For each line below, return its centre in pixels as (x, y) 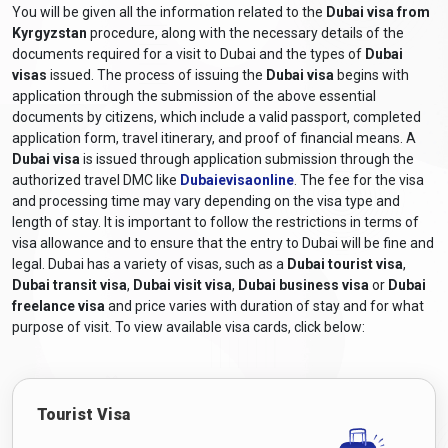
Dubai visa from (378, 11)
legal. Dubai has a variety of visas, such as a (149, 263)
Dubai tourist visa (345, 263)
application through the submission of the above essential (194, 95)
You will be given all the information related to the (169, 11)
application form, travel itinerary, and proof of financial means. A (214, 137)
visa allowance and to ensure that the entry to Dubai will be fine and (223, 242)
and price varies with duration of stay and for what (264, 305)
